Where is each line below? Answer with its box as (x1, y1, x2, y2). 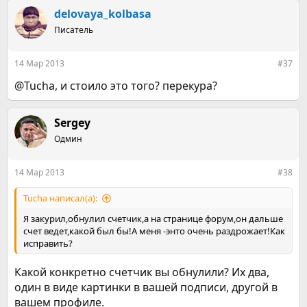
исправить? (23, 237, 73, 249)
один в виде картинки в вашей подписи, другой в (14, 280, 278, 295)
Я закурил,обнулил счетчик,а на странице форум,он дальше (23, 212, 283, 225)
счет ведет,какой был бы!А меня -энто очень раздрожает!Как (23, 225, 285, 237)
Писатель (54, 24, 93, 36)
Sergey (54, 115, 90, 130)
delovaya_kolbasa (54, 6, 151, 21)
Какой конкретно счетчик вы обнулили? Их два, (14, 265, 269, 280)
